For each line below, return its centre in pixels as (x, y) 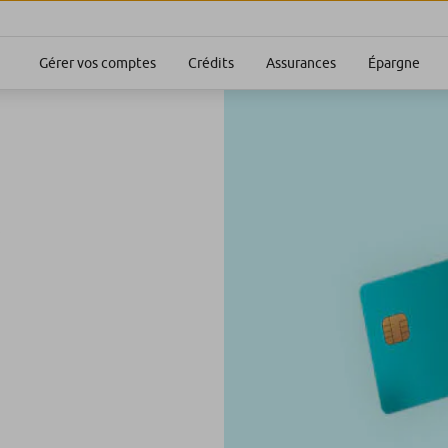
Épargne (394, 63)
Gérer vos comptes (97, 63)
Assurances (301, 63)
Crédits (211, 63)
